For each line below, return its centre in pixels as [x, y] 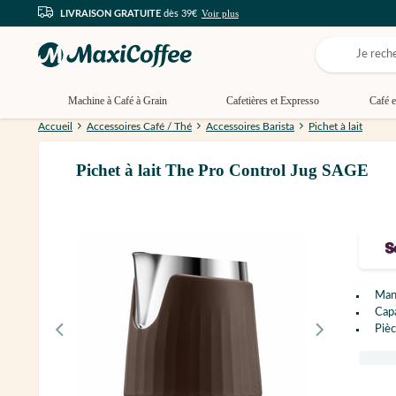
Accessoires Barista [250, 127]
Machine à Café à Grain [118, 101]
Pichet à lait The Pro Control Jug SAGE [222, 171]
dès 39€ [179, 13]
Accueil [55, 127]
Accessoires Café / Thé [139, 127]
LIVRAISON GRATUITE [110, 13]
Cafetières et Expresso [272, 101]
